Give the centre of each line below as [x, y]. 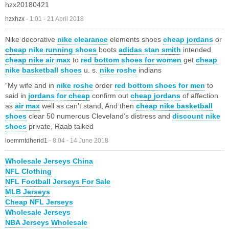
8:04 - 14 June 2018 [81, 141]
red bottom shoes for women [131, 60]
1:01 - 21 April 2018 [57, 19]
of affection [199, 96]
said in [17, 96]
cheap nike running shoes [51, 50]
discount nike [196, 116]
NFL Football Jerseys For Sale [58, 182]
